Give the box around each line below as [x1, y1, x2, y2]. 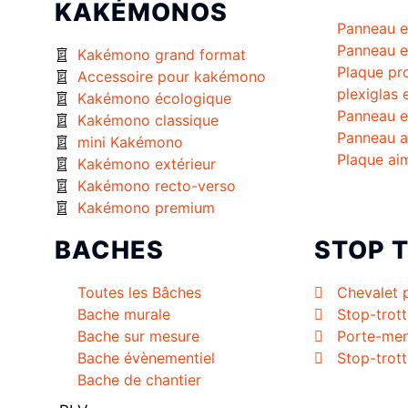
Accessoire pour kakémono [77, 67, 266, 87]
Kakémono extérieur [77, 155, 216, 174]
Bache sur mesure [77, 327, 199, 346]
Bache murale [77, 305, 170, 324]
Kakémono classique [77, 111, 219, 130]
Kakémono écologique [77, 89, 231, 108]
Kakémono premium [77, 199, 215, 218]
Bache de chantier [77, 371, 201, 390]
